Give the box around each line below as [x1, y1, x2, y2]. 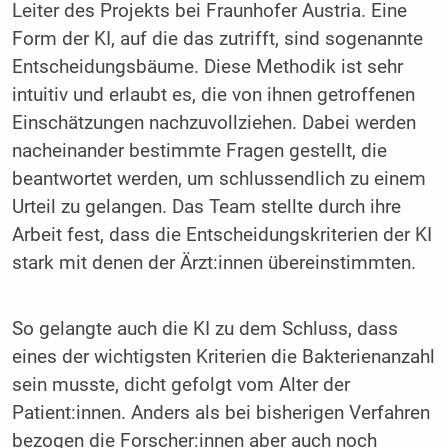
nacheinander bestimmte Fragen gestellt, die [11, 140, 387, 163]
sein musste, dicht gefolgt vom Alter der [11, 373, 350, 396]
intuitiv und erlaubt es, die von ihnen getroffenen [11, 84, 415, 107]
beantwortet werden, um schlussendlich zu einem [11, 168, 426, 191]
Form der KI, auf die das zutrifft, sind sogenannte [11, 28, 423, 51]
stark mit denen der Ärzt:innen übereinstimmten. [11, 252, 416, 275]
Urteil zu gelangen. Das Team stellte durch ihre [11, 196, 401, 219]
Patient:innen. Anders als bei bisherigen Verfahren [11, 401, 430, 424]
